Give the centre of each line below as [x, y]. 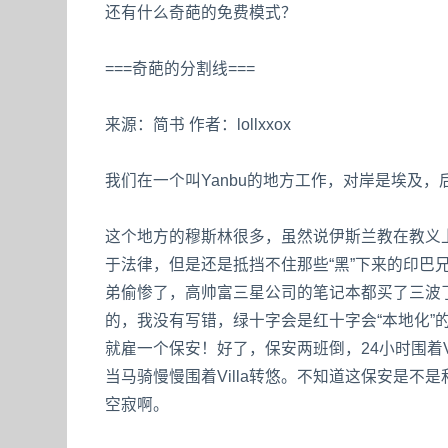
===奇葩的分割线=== [180, 68]
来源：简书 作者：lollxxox [198, 124]
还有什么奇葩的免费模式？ [201, 12]
